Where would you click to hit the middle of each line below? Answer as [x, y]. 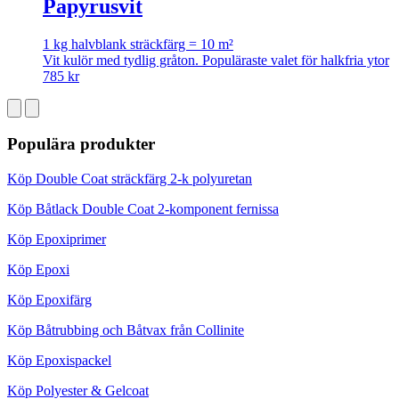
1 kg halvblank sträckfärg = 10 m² [138, 45]
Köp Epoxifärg [49, 299]
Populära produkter [81, 144]
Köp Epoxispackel [59, 360]
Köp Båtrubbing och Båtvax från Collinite [126, 330]
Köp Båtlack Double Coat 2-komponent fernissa [143, 208]
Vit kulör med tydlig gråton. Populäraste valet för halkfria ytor [216, 61]
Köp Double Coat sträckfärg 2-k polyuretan [130, 178]
